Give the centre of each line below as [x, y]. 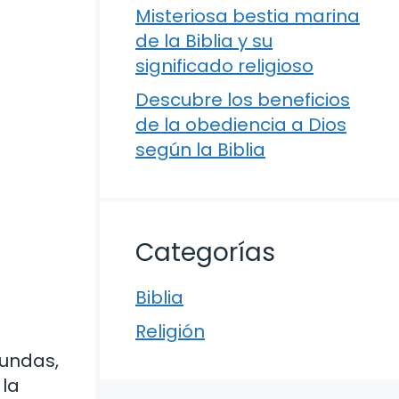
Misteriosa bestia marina [248, 16]
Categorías [205, 252]
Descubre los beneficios [243, 100]
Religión [170, 331]
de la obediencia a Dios [241, 125]
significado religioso [224, 66]
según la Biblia [200, 150]
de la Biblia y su [204, 41]
